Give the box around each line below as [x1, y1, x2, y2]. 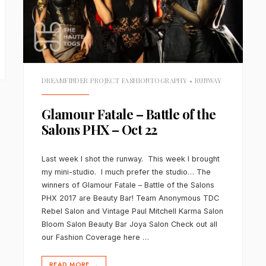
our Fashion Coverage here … [41, 232, 149, 242]
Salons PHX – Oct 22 [41, 121, 157, 139]
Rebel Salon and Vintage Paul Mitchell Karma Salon [41, 206, 223, 216]
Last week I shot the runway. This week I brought [41, 154, 220, 163]
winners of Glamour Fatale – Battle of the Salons [41, 180, 214, 189]
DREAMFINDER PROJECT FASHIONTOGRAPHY [41, 75, 188, 85]
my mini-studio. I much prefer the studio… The [41, 167, 211, 176]
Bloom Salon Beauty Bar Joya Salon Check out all [41, 219, 217, 229]
